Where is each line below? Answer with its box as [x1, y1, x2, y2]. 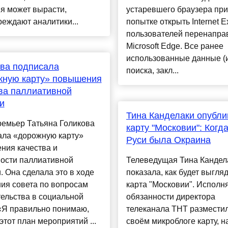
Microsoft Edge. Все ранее [126, 42, 223, 51]
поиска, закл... [126, 66, 179, 75]
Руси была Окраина [126, 135, 211, 146]
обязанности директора [126, 192, 215, 202]
